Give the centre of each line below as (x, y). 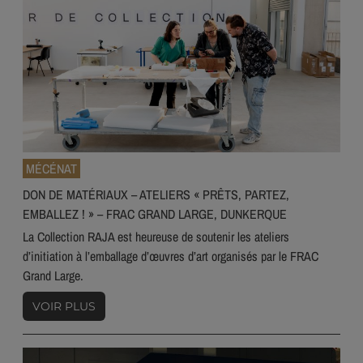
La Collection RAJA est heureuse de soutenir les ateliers (156, 237)
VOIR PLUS (64, 307)
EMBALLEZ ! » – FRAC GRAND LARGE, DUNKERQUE (155, 214)
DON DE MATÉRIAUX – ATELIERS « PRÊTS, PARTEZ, (156, 195)
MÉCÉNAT (51, 169)
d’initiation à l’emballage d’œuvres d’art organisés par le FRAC (171, 256)
